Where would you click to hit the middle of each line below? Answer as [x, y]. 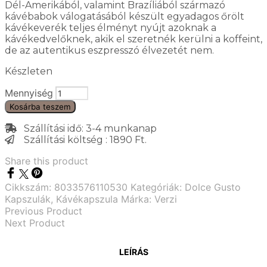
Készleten [29, 71]
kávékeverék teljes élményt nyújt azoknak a [111, 27]
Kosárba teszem [40, 106]
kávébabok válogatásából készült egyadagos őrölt [125, 16]
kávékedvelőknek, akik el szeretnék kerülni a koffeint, [133, 39]
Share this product [46, 161]
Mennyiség [29, 93]
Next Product [35, 223]
